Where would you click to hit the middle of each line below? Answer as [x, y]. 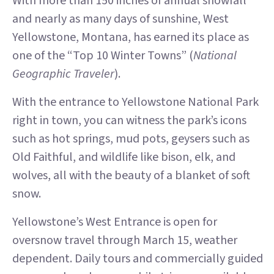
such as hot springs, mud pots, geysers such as [131, 139]
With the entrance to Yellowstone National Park [135, 102]
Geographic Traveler [63, 74]
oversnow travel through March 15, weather [125, 240]
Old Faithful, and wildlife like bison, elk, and [124, 157]
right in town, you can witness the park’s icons [129, 120]
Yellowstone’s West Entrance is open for [115, 222]
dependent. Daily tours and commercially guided [138, 259]
